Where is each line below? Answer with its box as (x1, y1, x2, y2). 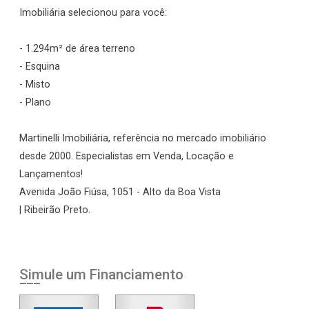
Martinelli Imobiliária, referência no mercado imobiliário (19, 132, 266, 144)
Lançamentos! (19, 168, 83, 180)
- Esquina (19, 60, 60, 72)
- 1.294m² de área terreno (19, 42, 135, 54)
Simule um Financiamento (19, 266, 183, 283)
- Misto (19, 78, 50, 90)
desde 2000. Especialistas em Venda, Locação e (19, 150, 234, 162)
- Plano (19, 96, 51, 108)
